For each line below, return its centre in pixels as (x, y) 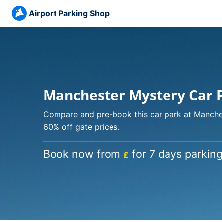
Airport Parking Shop (69, 13)
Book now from (83, 154)
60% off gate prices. (81, 127)
